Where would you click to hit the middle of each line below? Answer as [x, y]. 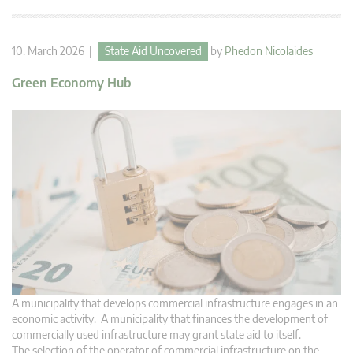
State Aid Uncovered [153, 51]
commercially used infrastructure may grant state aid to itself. [158, 335]
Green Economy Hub [72, 83]
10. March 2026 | [55, 51]
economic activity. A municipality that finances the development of [170, 319]
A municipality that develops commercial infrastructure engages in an [175, 303]
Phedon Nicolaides [269, 51]
